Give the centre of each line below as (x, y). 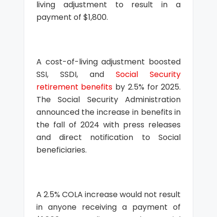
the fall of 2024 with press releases (108, 125)
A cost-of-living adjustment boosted (108, 62)
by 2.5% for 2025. (147, 87)
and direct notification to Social (108, 137)
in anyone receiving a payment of (108, 207)
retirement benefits (74, 87)
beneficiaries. (61, 150)
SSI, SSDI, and (76, 74)
